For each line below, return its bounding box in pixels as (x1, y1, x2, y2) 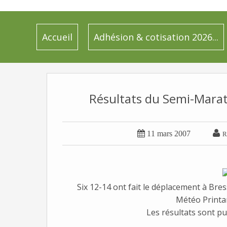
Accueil (42, 31, 72, 43)
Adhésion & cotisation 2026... (94, 31, 218, 43)
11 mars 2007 (147, 129, 191, 138)
